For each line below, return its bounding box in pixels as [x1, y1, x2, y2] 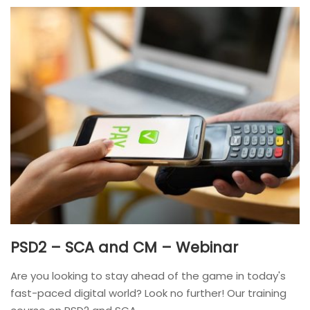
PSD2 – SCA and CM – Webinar [10, 237, 238, 257]
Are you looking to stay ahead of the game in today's [10, 268, 286, 283]
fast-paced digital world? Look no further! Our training [10, 285, 286, 300]
